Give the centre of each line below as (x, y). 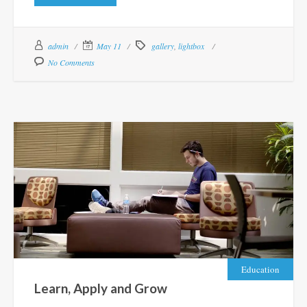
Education (260, 269)
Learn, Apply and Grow (101, 288)
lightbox (191, 46)
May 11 (109, 46)
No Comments (71, 63)
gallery (163, 46)
